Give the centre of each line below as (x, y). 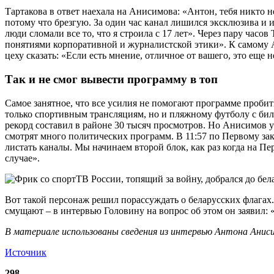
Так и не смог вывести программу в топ (111, 79)
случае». (22, 158)
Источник (26, 252)
